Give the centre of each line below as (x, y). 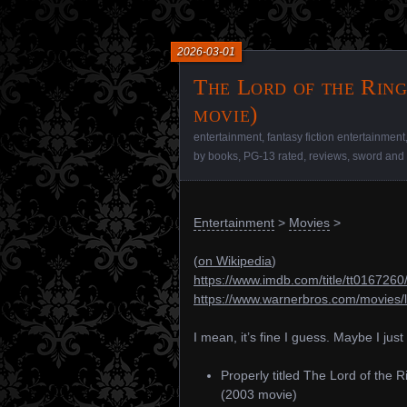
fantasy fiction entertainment (336, 137)
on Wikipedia (235, 261)
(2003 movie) (259, 394)
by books (216, 156)
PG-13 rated (273, 156)
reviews (328, 156)
